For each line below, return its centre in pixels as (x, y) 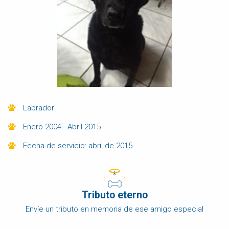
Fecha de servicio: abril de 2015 (80, 145)
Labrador (42, 108)
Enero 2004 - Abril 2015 (64, 127)
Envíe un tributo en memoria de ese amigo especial (114, 209)
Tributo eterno (114, 195)
